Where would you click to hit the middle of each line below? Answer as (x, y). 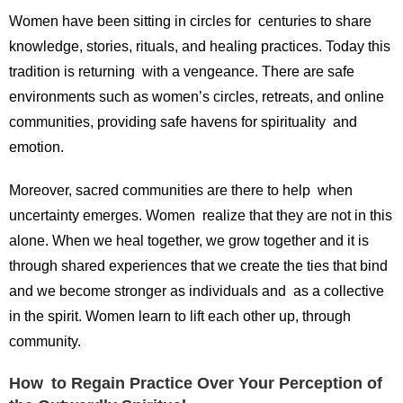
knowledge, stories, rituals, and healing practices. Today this (200, 47)
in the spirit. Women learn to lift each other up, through (184, 317)
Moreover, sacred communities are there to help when (181, 191)
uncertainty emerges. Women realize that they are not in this (201, 216)
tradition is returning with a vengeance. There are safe (182, 72)
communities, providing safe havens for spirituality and (183, 122)
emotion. (36, 148)
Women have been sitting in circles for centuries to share (190, 22)
